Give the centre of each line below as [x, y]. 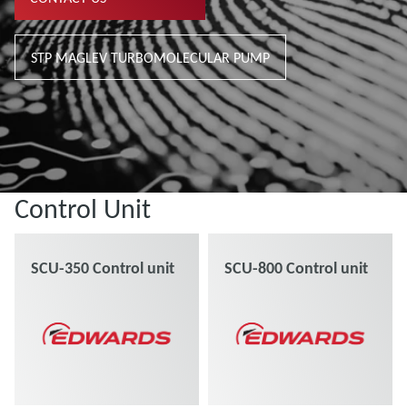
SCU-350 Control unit [103, 268]
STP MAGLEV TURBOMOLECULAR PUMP [150, 57]
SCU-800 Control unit [296, 268]
